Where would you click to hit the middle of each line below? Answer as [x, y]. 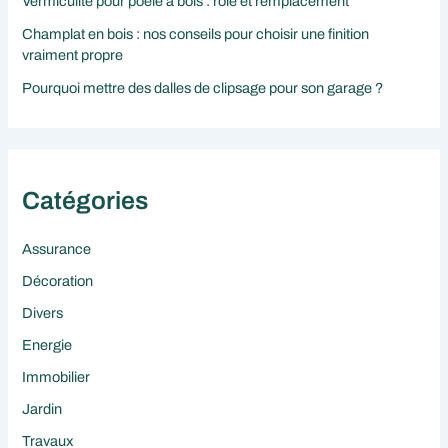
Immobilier [56, 377]
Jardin [42, 409]
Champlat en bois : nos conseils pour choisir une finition [196, 33]
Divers [43, 313]
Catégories [85, 200]
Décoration [58, 281]
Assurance [57, 249]
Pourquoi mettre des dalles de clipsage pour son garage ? [203, 87]
